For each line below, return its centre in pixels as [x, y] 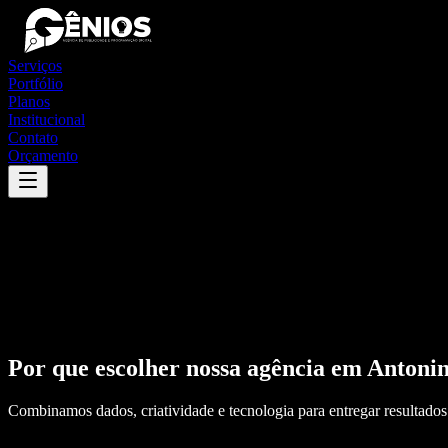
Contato [33, 137]
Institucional [46, 119]
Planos [29, 101]
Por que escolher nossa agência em [187, 367]
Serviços [35, 65]
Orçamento [43, 155]
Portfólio [35, 83]
